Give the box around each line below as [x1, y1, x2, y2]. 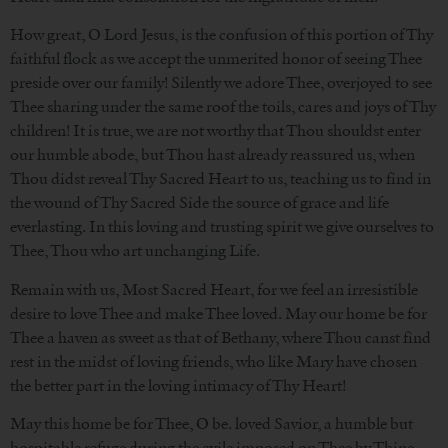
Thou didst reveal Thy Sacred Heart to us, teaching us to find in [10, 169, 431, 189]
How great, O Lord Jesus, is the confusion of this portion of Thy [10, 25, 433, 45]
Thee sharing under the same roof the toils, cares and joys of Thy [10, 97, 436, 117]
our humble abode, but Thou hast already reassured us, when [10, 145, 415, 165]
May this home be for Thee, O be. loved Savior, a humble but [10, 414, 413, 434]
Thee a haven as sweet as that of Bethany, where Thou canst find [10, 327, 431, 347]
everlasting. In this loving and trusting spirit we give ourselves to [10, 217, 434, 237]
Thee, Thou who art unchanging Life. [10, 241, 260, 261]
